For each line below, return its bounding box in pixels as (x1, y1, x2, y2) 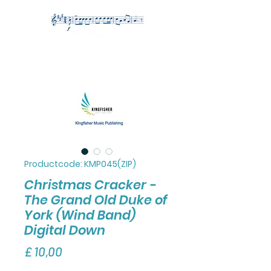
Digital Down (24, 221, 105, 239)
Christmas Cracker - (24, 175, 156, 194)
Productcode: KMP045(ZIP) (24, 157, 136, 170)
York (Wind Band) (24, 206, 135, 224)
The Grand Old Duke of (24, 191, 168, 209)
